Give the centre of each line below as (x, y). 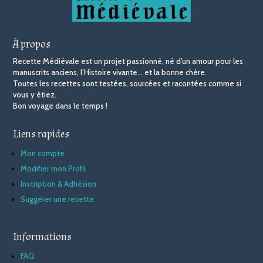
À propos (32, 45)
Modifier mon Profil (53, 169)
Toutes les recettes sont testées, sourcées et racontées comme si (127, 84)
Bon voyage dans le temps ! (60, 106)
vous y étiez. (35, 95)
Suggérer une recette (58, 199)
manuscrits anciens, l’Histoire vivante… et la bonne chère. (110, 73)
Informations (43, 237)
